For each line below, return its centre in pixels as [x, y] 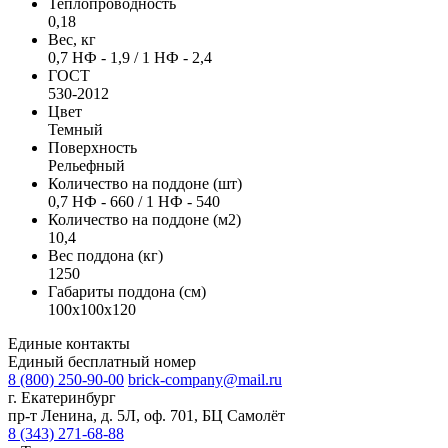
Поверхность [92, 147]
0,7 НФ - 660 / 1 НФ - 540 [134, 201]
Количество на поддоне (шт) [145, 183]
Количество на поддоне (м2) [144, 219]
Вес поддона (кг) [105, 255]
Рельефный [86, 165]
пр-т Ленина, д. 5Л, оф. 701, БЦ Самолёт [146, 415]
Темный [75, 129]
